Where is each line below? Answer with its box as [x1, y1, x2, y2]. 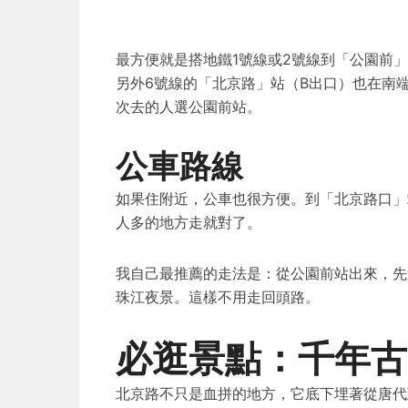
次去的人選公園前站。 [116, 97, 261, 116]
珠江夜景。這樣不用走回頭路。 [116, 288, 320, 306]
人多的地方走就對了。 [116, 213, 261, 231]
